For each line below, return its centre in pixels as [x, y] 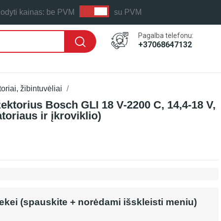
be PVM [60, 12]
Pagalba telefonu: [166, 36]
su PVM [128, 12]
